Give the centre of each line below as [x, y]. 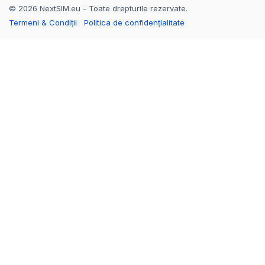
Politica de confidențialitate [134, 23]
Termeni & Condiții [43, 23]
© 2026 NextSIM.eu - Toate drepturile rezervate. [98, 9]
